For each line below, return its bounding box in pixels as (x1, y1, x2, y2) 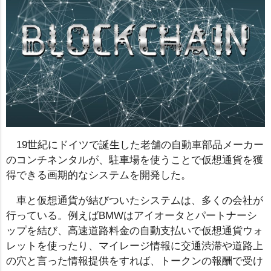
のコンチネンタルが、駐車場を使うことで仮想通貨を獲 (6, 154, 263, 166)
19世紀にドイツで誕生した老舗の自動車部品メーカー (16, 139, 264, 151)
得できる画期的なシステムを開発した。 (6, 169, 191, 181)
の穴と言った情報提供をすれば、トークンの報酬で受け (6, 255, 263, 267)
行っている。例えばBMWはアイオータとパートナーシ (6, 210, 257, 222)
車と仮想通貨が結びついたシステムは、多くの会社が (16, 195, 263, 207)
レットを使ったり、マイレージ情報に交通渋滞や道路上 (6, 240, 263, 252)
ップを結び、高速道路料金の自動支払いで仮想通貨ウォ (6, 225, 263, 237)
